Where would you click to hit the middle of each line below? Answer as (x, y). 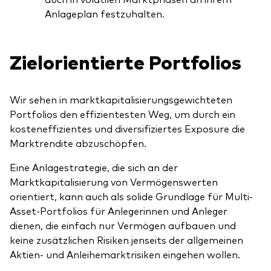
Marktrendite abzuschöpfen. (78, 143)
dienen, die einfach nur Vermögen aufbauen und (123, 225)
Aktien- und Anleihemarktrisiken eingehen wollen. (125, 254)
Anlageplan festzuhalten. (105, 14)
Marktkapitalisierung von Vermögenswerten (114, 182)
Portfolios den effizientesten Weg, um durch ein (122, 114)
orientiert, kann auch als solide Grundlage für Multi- (131, 196)
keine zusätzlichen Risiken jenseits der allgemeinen (126, 240)
